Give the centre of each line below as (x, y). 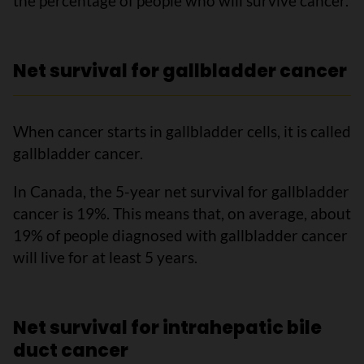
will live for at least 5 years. (105, 257)
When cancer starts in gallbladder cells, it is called (182, 131)
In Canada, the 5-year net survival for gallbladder (181, 191)
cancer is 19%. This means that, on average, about (182, 213)
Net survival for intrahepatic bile (167, 328)
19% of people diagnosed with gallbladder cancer (180, 235)
